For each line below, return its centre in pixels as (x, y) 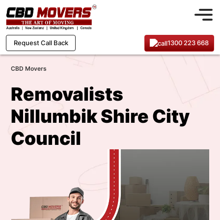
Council (46, 138)
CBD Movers (29, 69)
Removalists (67, 94)
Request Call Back (41, 43)
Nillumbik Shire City (100, 116)
